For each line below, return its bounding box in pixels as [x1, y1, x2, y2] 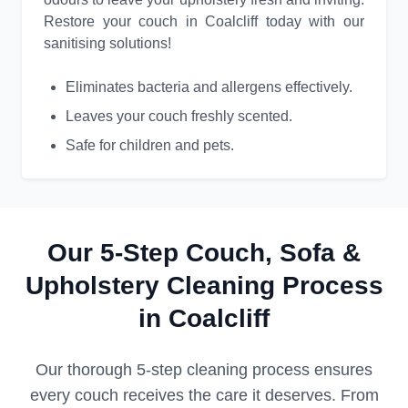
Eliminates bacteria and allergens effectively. [66, 79, 352, 96]
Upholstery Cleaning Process [25, 271, 383, 301]
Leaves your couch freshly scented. [66, 108, 292, 125]
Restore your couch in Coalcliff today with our [44, 14, 364, 30]
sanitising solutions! [44, 36, 171, 52]
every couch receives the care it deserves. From [29, 386, 379, 405]
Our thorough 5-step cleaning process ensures [36, 361, 372, 380]
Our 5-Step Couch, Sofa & [47, 239, 361, 268]
